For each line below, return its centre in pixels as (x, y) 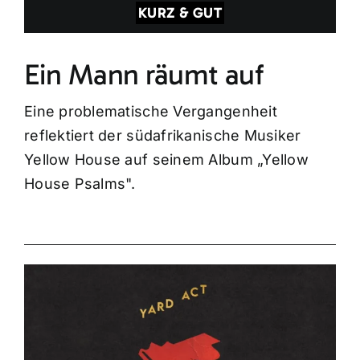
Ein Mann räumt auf (143, 74)
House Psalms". (80, 183)
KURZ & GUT (180, 12)
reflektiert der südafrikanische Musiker (162, 135)
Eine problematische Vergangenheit (150, 111)
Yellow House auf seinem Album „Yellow (166, 159)
